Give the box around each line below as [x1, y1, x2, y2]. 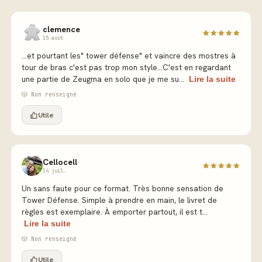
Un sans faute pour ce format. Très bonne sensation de [22, 183, 223, 194]
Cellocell [43, 157, 77, 167]
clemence [43, 24, 80, 35]
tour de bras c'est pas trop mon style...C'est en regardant [22, 62, 231, 73]
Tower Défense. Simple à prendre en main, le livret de [22, 195, 217, 205]
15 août [43, 35, 63, 42]
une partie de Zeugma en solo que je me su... [22, 74, 184, 84]
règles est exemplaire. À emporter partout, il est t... [22, 206, 208, 217]
